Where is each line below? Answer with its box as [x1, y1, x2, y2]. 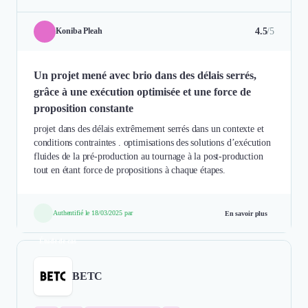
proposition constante [34, 102, 133, 114]
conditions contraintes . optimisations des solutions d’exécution [34, 137, 271, 148]
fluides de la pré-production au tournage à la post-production [34, 151, 263, 162]
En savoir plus [224, 209, 267, 217]
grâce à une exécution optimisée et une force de [34, 85, 251, 98]
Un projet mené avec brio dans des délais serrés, [34, 69, 256, 81]
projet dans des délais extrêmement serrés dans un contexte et [34, 123, 264, 134]
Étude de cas [39, 236, 76, 245]
